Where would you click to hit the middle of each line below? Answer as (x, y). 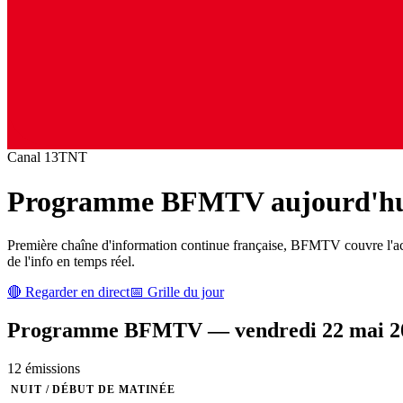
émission (48, 369)
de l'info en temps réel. (71, 262)
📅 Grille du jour (177, 292)
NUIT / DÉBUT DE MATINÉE (94, 390)
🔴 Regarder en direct (68, 292)
